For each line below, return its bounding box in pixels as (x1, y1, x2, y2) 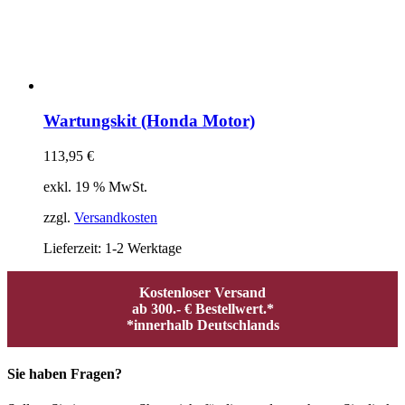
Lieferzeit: (43, 240, 105, 256)
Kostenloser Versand (139, 284, 266, 300)
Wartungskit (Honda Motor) (43, 110, 255, 130)
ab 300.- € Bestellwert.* (131, 300, 274, 316)
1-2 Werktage (105, 240, 182, 256)
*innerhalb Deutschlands (126, 316, 279, 333)
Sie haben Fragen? (7, 365, 122, 381)
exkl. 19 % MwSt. (43, 178, 147, 194)
